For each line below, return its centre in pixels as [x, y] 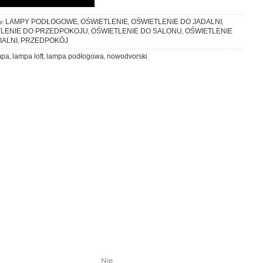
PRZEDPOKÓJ [44, 40]
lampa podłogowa [75, 56]
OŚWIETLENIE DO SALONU [136, 31]
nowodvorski [127, 56]
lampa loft [28, 56]
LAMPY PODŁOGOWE [41, 21]
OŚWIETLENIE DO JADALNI [176, 21]
